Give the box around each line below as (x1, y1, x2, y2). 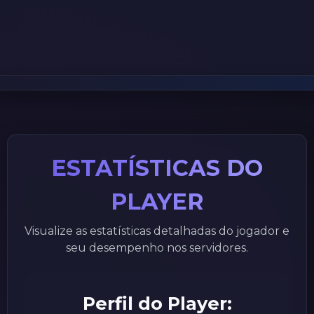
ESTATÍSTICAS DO (51, 154, 263, 182)
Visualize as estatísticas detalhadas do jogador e (25, 224, 289, 238)
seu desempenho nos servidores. (66, 241, 248, 255)
